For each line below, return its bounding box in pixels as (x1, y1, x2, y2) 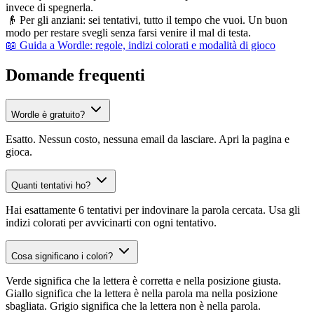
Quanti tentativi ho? (11, 180, 93, 191)
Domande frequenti (6, 66, 145, 85)
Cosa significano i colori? (11, 251, 116, 262)
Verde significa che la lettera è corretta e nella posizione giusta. (6, 275, 281, 287)
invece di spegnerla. (6, 1, 93, 14)
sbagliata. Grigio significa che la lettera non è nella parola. (6, 300, 261, 313)
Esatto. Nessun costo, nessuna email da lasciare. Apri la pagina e (6, 133, 289, 146)
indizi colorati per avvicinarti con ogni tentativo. (6, 217, 217, 229)
